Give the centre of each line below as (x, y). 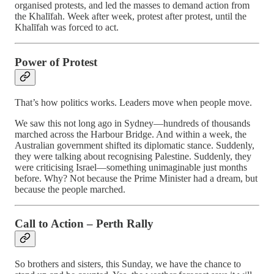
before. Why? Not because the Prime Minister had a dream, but (136, 178)
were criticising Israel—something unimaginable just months (131, 167)
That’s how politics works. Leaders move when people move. (133, 102)
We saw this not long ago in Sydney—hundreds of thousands (132, 123)
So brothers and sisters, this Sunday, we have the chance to (128, 264)
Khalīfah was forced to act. (67, 28)
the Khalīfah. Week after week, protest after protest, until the (131, 17)
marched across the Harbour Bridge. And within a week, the (131, 134)
